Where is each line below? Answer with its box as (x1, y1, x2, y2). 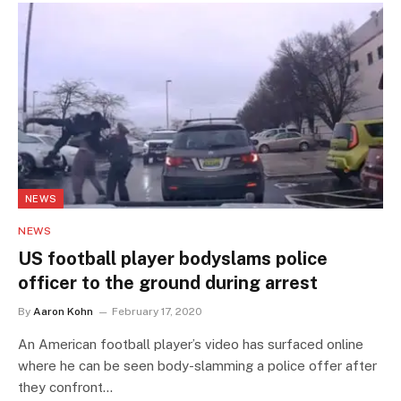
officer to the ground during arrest (18, 271, 318, 294)
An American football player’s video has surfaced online (18, 336, 363, 352)
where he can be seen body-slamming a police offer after (18, 357, 377, 373)
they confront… (18, 379, 113, 395)
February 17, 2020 (112, 304, 202, 318)
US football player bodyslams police (18, 247, 328, 269)
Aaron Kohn (33, 304, 93, 318)
